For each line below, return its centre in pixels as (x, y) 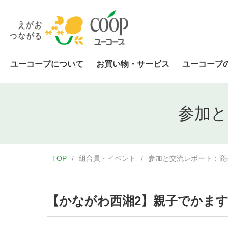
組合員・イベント (107, 158)
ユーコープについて (47, 64)
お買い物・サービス (133, 64)
